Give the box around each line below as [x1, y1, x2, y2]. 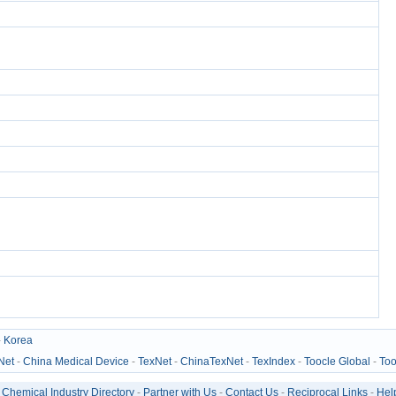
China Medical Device [23, 355, 129, 368]
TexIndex [252, 355, 295, 368]
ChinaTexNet [180, 355, 243, 368]
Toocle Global [304, 355, 370, 368]
